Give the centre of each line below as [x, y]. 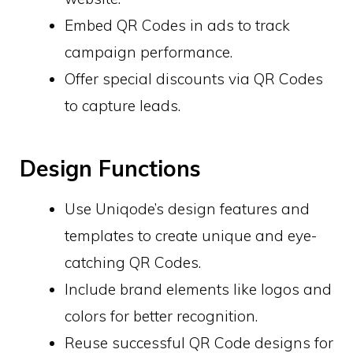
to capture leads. [123, 106]
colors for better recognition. [161, 316]
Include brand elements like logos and [198, 289]
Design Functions [110, 168]
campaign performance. [149, 52]
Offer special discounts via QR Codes [194, 79]
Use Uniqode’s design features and [187, 208]
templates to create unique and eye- [191, 235]
